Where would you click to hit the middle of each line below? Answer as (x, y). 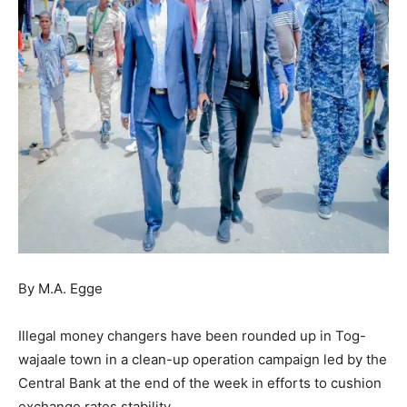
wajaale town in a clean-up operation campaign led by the (203, 360)
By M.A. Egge (60, 289)
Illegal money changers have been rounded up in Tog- (192, 336)
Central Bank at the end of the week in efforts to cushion (200, 383)
